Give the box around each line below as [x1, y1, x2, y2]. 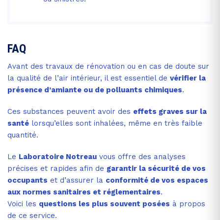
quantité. [7, 130, 38, 139]
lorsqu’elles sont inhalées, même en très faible [29, 118, 202, 128]
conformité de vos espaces [106, 175, 208, 185]
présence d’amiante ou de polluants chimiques [7, 85, 182, 94]
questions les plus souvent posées [39, 199, 170, 208]
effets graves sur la [133, 107, 207, 116]
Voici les [7, 199, 39, 208]
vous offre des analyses [97, 152, 186, 161]
